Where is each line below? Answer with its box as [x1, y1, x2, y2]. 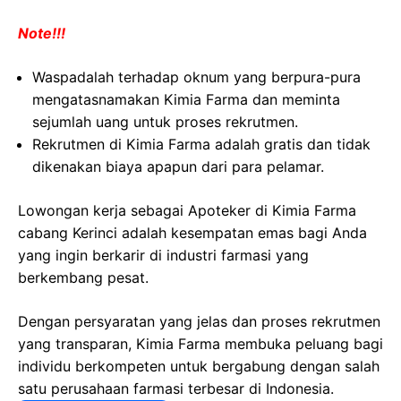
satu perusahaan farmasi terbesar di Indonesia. [18, 380, 334, 397]
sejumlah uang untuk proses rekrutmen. [32, 113, 298, 131]
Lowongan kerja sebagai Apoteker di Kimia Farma [18, 201, 356, 219]
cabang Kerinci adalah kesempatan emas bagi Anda [18, 224, 367, 242]
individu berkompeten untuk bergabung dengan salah [18, 357, 380, 375]
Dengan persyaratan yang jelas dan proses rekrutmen [18, 312, 380, 330]
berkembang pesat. [18, 269, 149, 286]
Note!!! [18, 24, 65, 42]
